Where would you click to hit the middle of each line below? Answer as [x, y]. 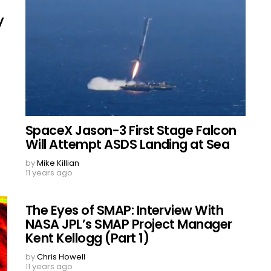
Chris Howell [61, 256]
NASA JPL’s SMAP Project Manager [129, 224]
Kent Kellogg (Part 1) [87, 238]
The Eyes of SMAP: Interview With [125, 210]
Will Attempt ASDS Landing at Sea [128, 144]
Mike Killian [58, 163]
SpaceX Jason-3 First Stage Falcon [131, 130]
